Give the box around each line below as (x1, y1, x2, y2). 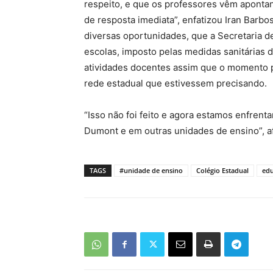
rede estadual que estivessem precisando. (84, 77, 267, 89)
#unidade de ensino (119, 166, 183, 175)
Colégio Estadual (196, 166, 249, 175)
